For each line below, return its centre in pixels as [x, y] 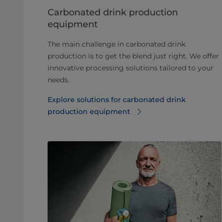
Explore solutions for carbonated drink [117, 100]
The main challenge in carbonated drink [116, 44]
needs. [58, 80]
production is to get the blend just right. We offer [133, 56]
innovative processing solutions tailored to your [131, 68]
